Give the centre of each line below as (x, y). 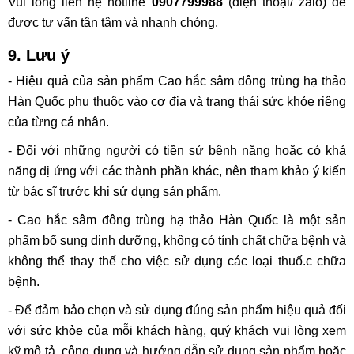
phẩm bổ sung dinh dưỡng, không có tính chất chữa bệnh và (177, 241)
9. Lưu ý (39, 56)
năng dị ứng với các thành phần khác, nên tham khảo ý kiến (177, 171)
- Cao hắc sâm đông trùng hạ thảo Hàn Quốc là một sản (177, 220)
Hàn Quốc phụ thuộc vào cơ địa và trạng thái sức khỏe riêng (177, 102)
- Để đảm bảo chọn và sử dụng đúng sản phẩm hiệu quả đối (177, 311)
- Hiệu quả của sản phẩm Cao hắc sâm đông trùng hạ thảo (177, 81)
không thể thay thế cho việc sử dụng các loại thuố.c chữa (177, 262)
